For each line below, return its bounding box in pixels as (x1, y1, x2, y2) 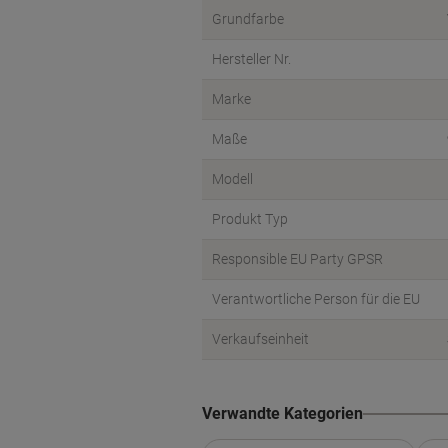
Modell (212, 171, 253, 187)
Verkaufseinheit (212, 331, 309, 347)
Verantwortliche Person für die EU (212, 291, 420, 307)
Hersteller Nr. (212, 51, 291, 67)
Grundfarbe (212, 11, 284, 27)
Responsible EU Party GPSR (212, 251, 383, 267)
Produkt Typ (212, 211, 288, 227)
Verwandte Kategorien (202, 404, 363, 423)
